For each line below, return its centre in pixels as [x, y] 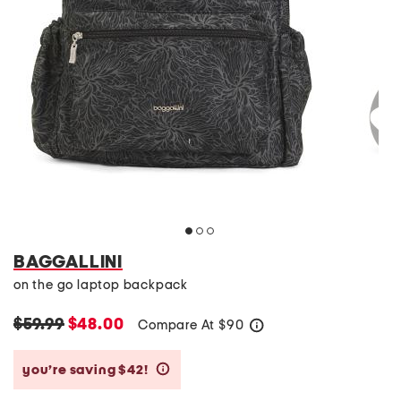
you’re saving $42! [87, 370]
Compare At [179, 325]
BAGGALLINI [68, 262]
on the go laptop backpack [101, 285]
